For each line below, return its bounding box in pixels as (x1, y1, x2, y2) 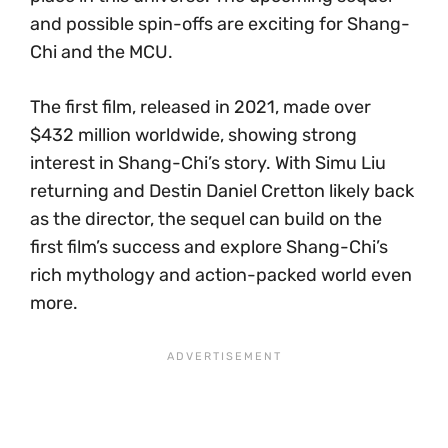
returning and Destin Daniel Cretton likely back (30, 180, 414, 203)
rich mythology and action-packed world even (30, 264, 412, 287)
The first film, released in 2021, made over (30, 96, 371, 119)
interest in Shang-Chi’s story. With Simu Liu (30, 152, 386, 175)
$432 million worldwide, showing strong (30, 124, 357, 147)
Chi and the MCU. (30, 41, 173, 64)
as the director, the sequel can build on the (30, 208, 382, 231)
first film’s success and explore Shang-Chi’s (30, 236, 388, 259)
